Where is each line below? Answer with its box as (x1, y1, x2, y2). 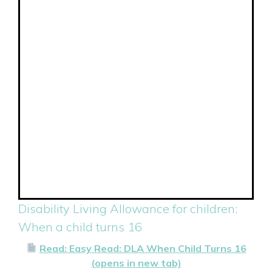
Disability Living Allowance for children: (18, 200, 237, 216)
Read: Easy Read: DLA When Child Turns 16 (39, 242, 246, 254)
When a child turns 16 (18, 219, 142, 234)
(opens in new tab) (90, 256, 182, 269)
